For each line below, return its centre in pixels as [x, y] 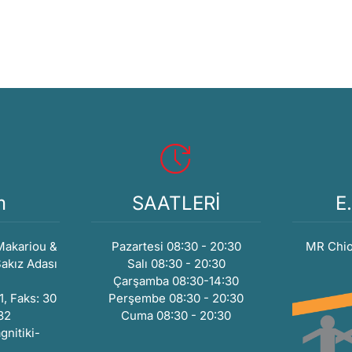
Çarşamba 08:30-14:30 [176, 281]
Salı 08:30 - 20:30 [176, 264]
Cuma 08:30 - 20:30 [176, 316]
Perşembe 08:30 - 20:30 [176, 299]
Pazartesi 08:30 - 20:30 [176, 247]
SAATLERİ [176, 203]
